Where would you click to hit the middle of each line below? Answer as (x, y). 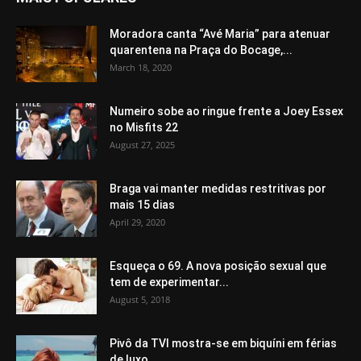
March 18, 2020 (141, 68)
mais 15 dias (142, 205)
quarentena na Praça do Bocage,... (201, 50)
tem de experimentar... (169, 282)
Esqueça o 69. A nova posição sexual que (218, 266)
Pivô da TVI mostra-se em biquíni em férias (223, 344)
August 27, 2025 (142, 145)
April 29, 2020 (137, 222)
